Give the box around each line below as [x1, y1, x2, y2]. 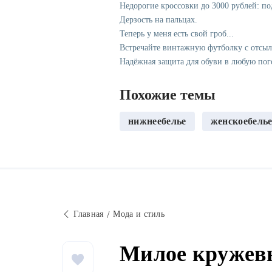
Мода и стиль [113, 209, 165, 219]
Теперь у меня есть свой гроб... [120, 29, 234, 39]
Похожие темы [120, 87, 216, 103]
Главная [73, 209, 104, 219]
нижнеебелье [128, 116, 186, 127]
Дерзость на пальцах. [120, 15, 197, 25]
